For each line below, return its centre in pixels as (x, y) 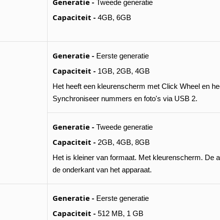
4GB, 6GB (113, 17)
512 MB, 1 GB (120, 213)
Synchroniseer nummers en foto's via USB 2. (125, 98)
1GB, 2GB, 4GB (123, 71)
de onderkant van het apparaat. (102, 170)
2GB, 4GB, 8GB (123, 142)
